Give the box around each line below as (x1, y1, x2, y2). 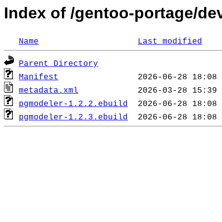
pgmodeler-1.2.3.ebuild (19, 113, 128, 122)
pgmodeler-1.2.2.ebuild (19, 100, 128, 109)
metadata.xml (19, 86, 78, 96)
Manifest (19, 73, 58, 82)
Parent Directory (19, 59, 98, 69)
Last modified (138, 37, 202, 47)
